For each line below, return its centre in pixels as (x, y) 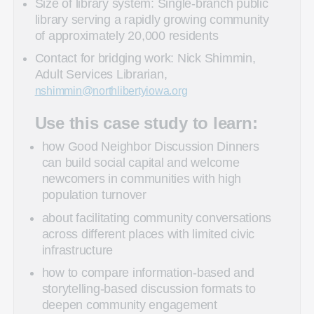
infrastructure (77, 250)
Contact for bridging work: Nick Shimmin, (145, 59)
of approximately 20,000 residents (127, 35)
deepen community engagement (129, 305)
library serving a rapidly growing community (152, 19)
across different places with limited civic (148, 234)
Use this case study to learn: (146, 123)
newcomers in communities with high (142, 179)
